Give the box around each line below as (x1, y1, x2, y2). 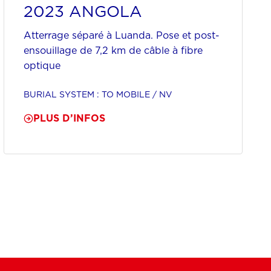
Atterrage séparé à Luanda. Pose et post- (23, 28, 220, 42)
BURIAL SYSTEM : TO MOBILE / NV (23, 88, 172, 101)
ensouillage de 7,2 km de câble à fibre (23, 44, 203, 57)
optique (23, 59, 60, 73)
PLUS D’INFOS (33, 111, 105, 125)
